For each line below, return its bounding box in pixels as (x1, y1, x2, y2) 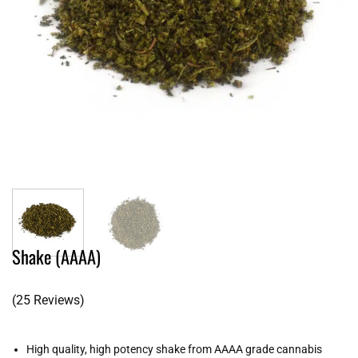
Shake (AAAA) (12, 242, 101, 269)
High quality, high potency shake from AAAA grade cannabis (26, 342, 323, 356)
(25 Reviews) (12, 292, 85, 308)
